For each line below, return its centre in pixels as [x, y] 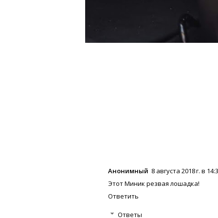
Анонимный [128, 171]
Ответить [123, 196]
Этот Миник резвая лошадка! [154, 184]
